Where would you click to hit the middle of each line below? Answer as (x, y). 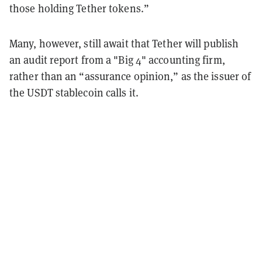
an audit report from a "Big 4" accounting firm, (117, 59)
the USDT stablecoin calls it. (74, 92)
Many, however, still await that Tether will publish (124, 43)
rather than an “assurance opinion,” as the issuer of (130, 76)
